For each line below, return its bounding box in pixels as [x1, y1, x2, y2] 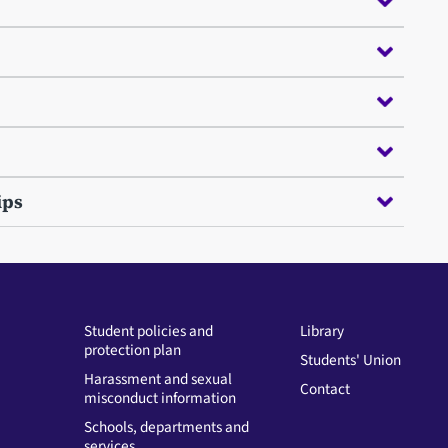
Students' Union [299, 348, 401, 371]
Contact [299, 377, 350, 400]
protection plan [83, 338, 181, 361]
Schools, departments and [83, 415, 249, 438]
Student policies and [83, 319, 213, 342]
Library [299, 319, 344, 342]
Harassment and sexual [83, 367, 232, 390]
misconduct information [83, 386, 236, 409]
